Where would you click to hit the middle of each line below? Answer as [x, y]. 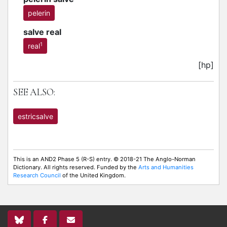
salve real [42, 32]
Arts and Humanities [166, 167]
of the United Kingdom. [93, 175]
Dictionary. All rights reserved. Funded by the [76, 167]
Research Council [37, 175]
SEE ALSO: [34, 92]
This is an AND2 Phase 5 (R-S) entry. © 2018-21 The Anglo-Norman [104, 159]
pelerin [39, 13]
